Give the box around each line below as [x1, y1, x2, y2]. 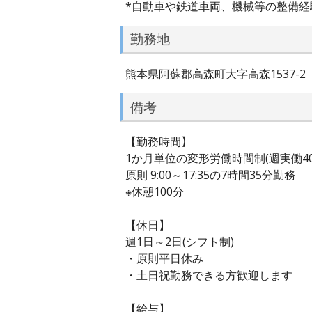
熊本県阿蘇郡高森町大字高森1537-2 [125, 65, 306, 81]
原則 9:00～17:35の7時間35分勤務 [125, 167, 295, 183]
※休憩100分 [125, 184, 184, 200]
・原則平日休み [125, 251, 203, 267]
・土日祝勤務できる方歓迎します [125, 267, 292, 283]
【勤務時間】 [125, 134, 192, 150]
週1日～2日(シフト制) [125, 234, 234, 250]
